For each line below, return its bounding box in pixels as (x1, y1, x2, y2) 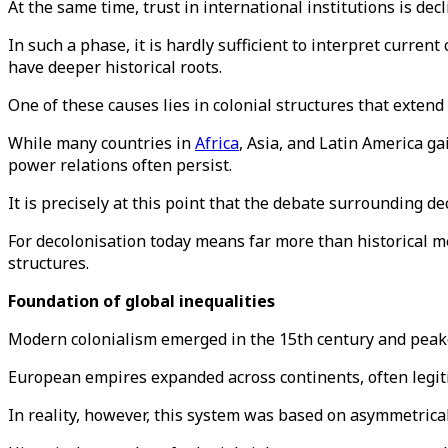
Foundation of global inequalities (8, 290, 275, 312)
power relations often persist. (8, 154, 236, 176)
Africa (195, 132, 239, 154)
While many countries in (8, 132, 195, 154)
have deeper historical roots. (8, 56, 222, 78)
